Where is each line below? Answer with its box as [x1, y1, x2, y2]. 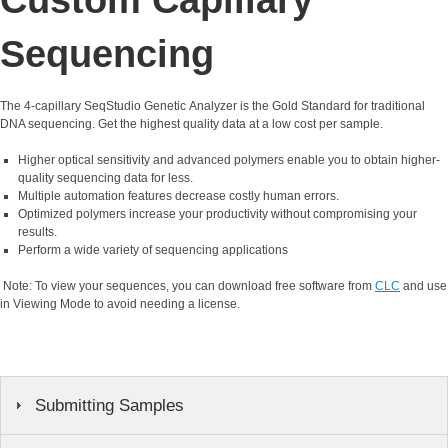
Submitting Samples [35, 395, 184, 415]
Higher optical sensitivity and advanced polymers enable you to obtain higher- [18, 152, 440, 167]
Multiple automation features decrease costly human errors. [18, 188, 339, 203]
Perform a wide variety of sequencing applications [18, 242, 291, 257]
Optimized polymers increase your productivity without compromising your [18, 206, 417, 221]
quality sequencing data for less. [18, 170, 193, 185]
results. [18, 224, 57, 239]
